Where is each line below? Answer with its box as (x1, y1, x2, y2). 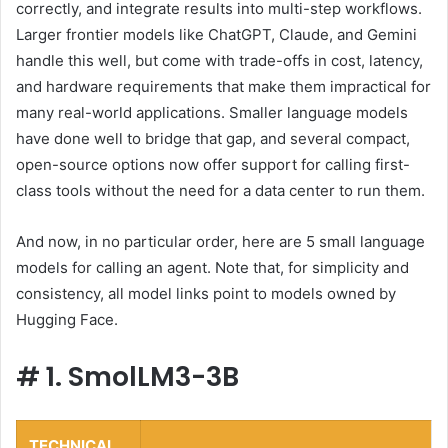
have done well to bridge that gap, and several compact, (16, 129, 410, 149)
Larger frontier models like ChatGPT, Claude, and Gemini (16, 25, 417, 45)
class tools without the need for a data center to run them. (16, 181, 425, 201)
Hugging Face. (16, 310, 118, 330)
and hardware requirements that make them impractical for (16, 77, 431, 97)
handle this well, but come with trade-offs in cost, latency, (16, 51, 423, 71)
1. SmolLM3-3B (46, 358, 239, 396)
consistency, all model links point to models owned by (16, 284, 396, 304)
